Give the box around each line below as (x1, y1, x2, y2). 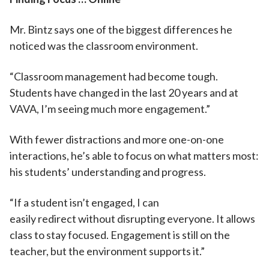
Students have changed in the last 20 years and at (10, 86, 238, 99)
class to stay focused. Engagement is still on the (10, 228, 230, 241)
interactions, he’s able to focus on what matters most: (10, 149, 259, 162)
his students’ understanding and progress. (10, 165, 208, 178)
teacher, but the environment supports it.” (10, 244, 207, 258)
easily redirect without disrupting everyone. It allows (10, 212, 255, 225)
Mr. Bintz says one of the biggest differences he (10, 23, 232, 36)
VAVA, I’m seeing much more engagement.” (10, 102, 212, 115)
